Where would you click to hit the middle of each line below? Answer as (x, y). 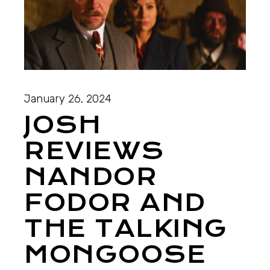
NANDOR (91, 177)
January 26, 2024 (68, 99)
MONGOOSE (115, 254)
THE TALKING (126, 228)
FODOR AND (115, 202)
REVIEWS (94, 151)
